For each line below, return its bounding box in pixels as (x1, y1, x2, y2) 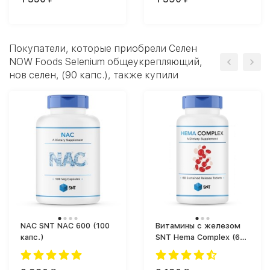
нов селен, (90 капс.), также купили (9, 69, 178, 81)
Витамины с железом (155, 221, 240, 230)
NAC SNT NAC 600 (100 (20, 221, 39, 230)
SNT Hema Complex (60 (155, 233, 232, 242)
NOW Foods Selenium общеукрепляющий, (9, 56, 202, 67)
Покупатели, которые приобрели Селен (9, 43, 197, 54)
